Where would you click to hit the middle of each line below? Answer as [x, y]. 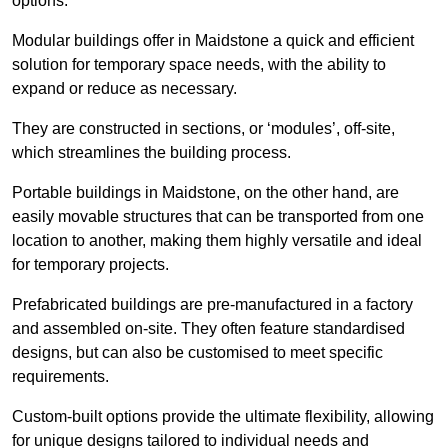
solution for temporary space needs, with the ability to [199, 65]
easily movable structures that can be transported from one [218, 217]
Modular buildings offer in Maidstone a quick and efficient [213, 41]
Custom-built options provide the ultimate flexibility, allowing [223, 417]
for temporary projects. [90, 265]
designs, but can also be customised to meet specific [197, 353]
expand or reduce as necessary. [124, 89]
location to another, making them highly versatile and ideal [217, 241]
